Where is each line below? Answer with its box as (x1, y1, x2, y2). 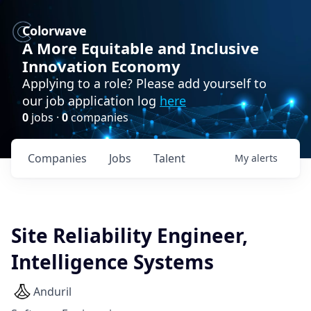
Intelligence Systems (11, 249, 214, 275)
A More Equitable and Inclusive (22, 37, 259, 58)
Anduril (33, 284, 72, 299)
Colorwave (22, 22, 87, 39)
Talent (153, 151, 185, 166)
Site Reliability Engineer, (11, 222, 248, 249)
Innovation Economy (22, 56, 180, 76)
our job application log (22, 92, 160, 109)
